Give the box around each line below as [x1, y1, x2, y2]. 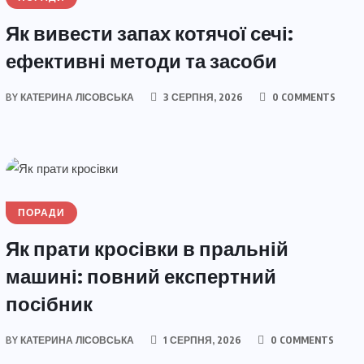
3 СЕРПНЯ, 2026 [160, 91, 243, 104]
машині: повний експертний [5, 262, 276, 288]
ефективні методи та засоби [5, 48, 277, 73]
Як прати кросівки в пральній [5, 235, 288, 260]
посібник [5, 290, 93, 315]
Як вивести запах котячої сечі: [5, 20, 293, 45]
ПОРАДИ [17, 206, 65, 219]
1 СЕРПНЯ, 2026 [160, 333, 241, 346]
